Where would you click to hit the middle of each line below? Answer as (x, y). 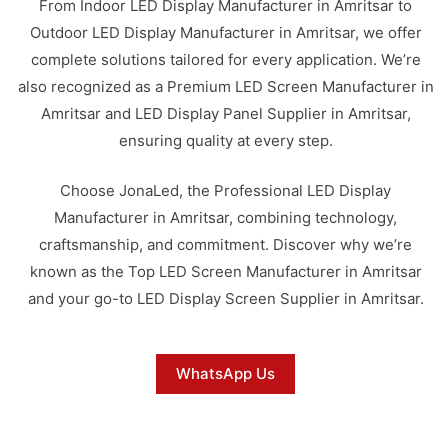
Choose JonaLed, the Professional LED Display (226, 190)
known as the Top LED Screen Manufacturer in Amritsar (225, 271)
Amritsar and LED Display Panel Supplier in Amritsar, (225, 113)
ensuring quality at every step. (225, 140)
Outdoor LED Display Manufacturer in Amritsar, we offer (225, 32)
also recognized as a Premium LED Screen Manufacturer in (225, 86)
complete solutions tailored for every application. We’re (225, 59)
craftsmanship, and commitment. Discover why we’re (226, 244)
